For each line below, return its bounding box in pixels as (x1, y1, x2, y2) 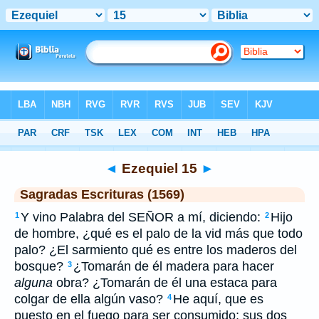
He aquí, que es (173, 292, 263, 306)
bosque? (14, 259, 67, 273)
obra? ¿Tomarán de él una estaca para (53, 276, 277, 290)
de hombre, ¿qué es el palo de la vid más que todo (14, 226, 303, 241)
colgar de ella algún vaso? (14, 292, 167, 306)
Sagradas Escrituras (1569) (20, 187, 184, 202)
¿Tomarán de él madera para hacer (73, 259, 274, 273)
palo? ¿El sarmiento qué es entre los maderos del (14, 243, 297, 257)
